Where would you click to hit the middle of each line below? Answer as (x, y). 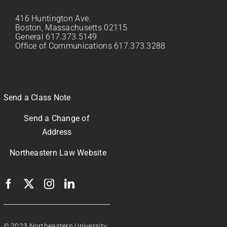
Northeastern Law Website (58, 153)
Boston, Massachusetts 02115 (71, 28)
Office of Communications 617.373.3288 (90, 46)
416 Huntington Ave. (53, 19)
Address (57, 132)
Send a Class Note (37, 98)
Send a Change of (57, 119)
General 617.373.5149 (56, 37)
